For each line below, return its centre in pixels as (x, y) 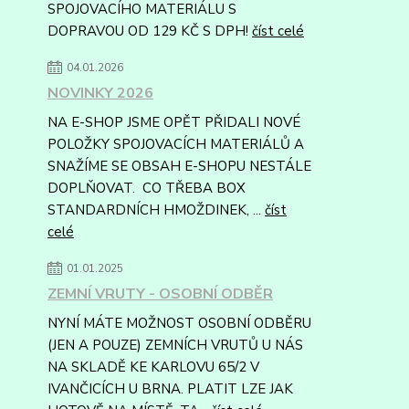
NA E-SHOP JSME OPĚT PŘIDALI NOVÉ (174, 122)
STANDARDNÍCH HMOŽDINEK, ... (156, 210)
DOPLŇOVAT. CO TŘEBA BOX (147, 188)
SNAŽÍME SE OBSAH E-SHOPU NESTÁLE (179, 166)
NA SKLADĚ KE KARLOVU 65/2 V (153, 367)
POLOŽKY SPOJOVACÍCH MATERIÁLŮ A (176, 144)
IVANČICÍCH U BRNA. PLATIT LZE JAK (170, 389)
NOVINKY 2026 (100, 93)
